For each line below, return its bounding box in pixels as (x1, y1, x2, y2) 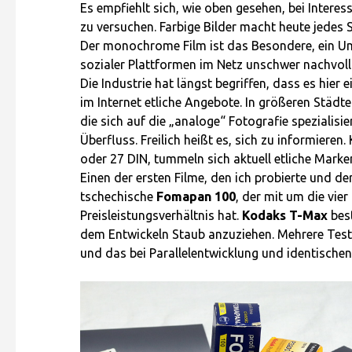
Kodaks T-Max (242, 208, 328, 223)
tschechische (80, 189, 156, 204)
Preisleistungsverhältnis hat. (80, 208, 242, 223)
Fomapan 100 (156, 189, 236, 204)
